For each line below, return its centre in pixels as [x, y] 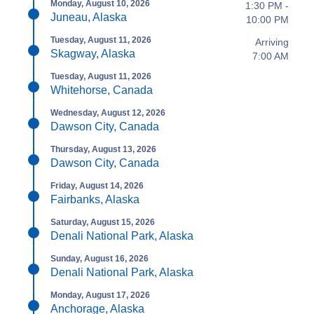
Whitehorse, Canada [102, 90]
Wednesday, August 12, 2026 [108, 113]
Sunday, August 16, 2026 [100, 259]
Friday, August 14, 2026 [97, 186]
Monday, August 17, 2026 [100, 295]
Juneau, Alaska [89, 17]
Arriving [272, 42]
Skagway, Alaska [93, 54]
